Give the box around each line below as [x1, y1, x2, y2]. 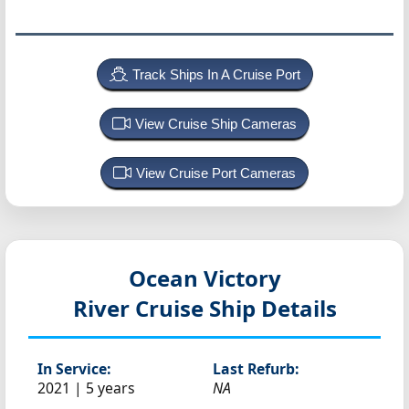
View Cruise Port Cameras [136, 165, 296, 181]
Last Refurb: [213, 359, 299, 379]
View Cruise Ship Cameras [135, 116, 297, 131]
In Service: [37, 359, 110, 379]
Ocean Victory [128, 263, 281, 293]
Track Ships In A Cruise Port [131, 67, 300, 82]
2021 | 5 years [37, 378, 135, 398]
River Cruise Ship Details [72, 293, 337, 323]
